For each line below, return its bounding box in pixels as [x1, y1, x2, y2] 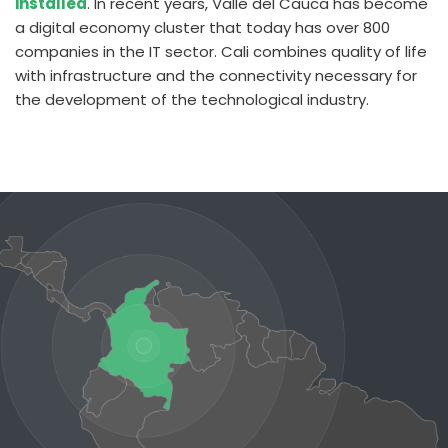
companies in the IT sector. [15, 41, 217, 62]
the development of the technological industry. [15, 89, 369, 110]
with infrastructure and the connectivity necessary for [15, 65, 417, 86]
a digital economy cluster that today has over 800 [15, 17, 390, 38]
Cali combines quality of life [221, 41, 427, 62]
